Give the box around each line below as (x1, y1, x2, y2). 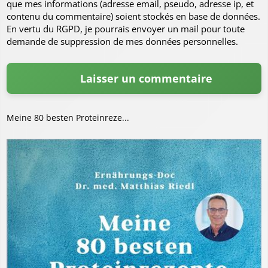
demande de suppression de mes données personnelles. (7, 35, 238, 47)
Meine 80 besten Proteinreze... (7, 111, 129, 123)
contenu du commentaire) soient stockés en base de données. (7, 10, 260, 22)
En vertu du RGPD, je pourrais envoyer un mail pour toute (7, 22, 245, 35)
